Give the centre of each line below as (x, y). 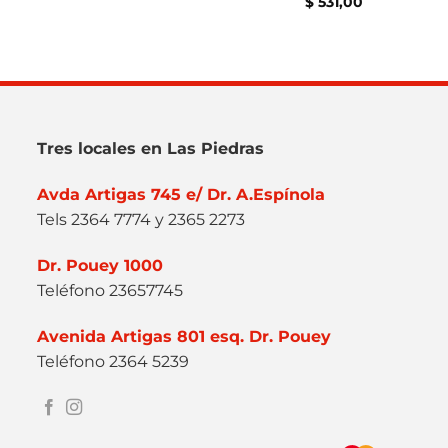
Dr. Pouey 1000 (100, 265)
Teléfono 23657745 (110, 290)
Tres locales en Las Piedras (151, 149)
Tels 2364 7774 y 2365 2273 (141, 220)
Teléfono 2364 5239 (113, 361)
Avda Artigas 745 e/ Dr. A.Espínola (181, 195)
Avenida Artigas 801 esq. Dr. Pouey (184, 336)
